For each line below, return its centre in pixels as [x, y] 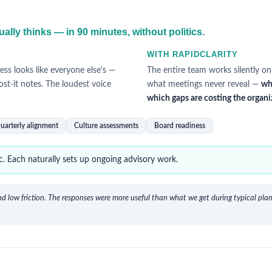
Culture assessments [106, 126]
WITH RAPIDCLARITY [192, 54]
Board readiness [180, 126]
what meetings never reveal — [204, 84]
